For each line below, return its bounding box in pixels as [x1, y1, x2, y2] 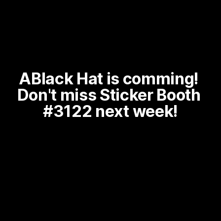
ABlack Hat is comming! [19, 69, 199, 89]
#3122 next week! [43, 102, 178, 121]
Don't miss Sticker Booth [17, 85, 201, 105]
